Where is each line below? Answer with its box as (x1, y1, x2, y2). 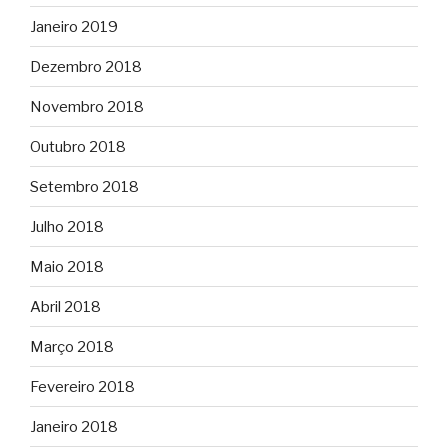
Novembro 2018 (30, 97, 144, 116)
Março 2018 (30, 337, 114, 356)
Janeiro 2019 (30, 17, 118, 36)
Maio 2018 (30, 257, 104, 276)
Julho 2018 (30, 217, 104, 236)
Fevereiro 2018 (30, 377, 135, 396)
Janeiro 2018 (30, 417, 118, 436)
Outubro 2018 (30, 137, 126, 156)
